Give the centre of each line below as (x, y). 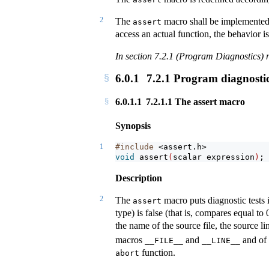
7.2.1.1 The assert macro (194, 101)
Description (139, 178)
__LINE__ (221, 241)
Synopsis (133, 125)
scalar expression (214, 157)
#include (137, 147)
